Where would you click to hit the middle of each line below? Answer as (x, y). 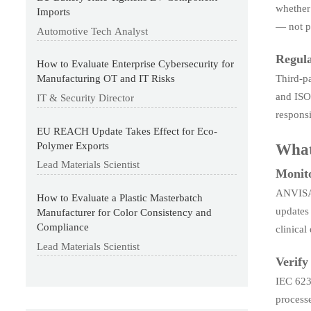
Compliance (63, 227)
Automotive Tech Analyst (93, 31)
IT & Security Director (86, 98)
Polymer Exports (73, 145)
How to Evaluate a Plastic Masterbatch (120, 198)
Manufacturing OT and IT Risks (106, 79)
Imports (54, 12)
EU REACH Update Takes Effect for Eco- (127, 131)
